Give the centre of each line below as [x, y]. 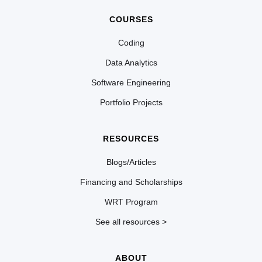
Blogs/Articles [131, 162]
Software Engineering [131, 82]
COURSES [131, 19]
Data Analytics [131, 62]
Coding [131, 42]
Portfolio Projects [131, 102]
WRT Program [131, 201]
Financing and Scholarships [131, 182]
